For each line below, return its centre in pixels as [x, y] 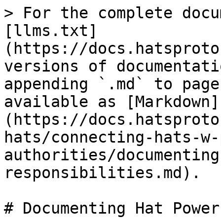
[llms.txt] [51, 31]
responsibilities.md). [102, 173]
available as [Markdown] [112, 102]
